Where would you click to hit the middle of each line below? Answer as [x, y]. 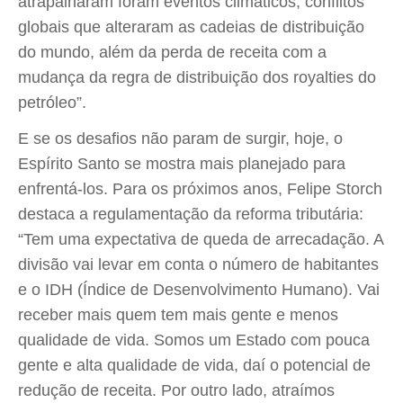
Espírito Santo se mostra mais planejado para [182, 164]
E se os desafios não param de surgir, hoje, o [180, 139]
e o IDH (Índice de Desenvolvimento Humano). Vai [199, 290]
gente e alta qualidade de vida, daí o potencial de [194, 365]
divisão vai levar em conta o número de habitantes [198, 264]
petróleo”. [52, 103]
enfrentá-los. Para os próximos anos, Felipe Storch [200, 189]
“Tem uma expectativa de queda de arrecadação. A [201, 239]
